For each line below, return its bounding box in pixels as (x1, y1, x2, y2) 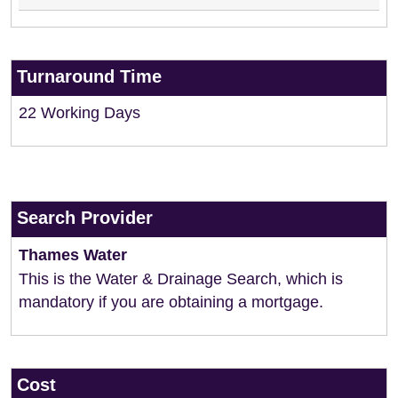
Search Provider (17, 208, 153, 227)
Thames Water (19, 246, 127, 264)
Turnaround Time (17, 67, 162, 86)
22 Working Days (19, 104, 140, 122)
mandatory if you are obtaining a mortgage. (19, 293, 323, 311)
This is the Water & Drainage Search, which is (19, 270, 343, 288)
